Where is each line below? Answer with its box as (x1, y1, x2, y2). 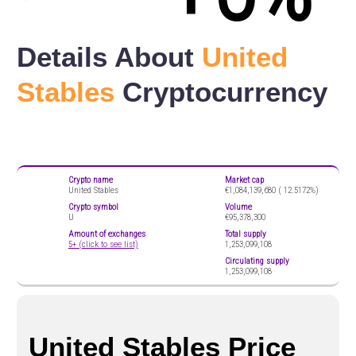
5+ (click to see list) (68, 238, 138, 250)
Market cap (225, 174, 264, 185)
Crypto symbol (68, 201, 118, 212)
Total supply (225, 228, 266, 239)
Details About (17, 41, 202, 73)
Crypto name (68, 174, 113, 185)
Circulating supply (225, 255, 289, 266)
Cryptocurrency (114, 76, 327, 108)
